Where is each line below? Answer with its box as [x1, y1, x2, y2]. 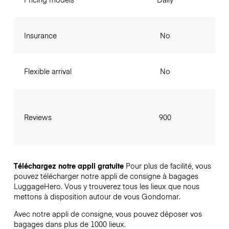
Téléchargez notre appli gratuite [13, 160, 124, 171]
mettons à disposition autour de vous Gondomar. [13, 191, 180, 201]
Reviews [24, 111, 52, 122]
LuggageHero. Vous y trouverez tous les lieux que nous [13, 180, 199, 191]
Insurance [24, 30, 57, 40]
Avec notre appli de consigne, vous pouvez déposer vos [13, 209, 202, 219]
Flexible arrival [24, 65, 72, 76]
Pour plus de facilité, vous [125, 160, 211, 171]
